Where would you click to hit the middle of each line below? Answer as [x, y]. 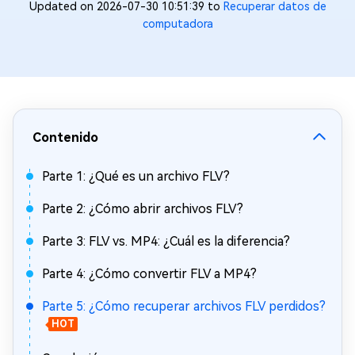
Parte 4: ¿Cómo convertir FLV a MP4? [149, 274]
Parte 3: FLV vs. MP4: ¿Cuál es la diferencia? [166, 241]
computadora [177, 24]
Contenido [65, 137]
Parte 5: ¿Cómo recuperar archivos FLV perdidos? [184, 306]
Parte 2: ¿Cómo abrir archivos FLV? [143, 209]
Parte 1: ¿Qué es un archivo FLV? [136, 176]
